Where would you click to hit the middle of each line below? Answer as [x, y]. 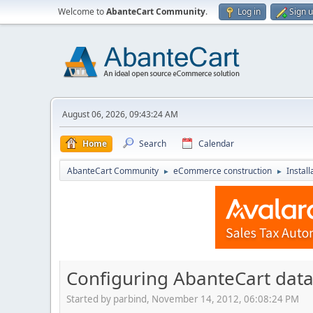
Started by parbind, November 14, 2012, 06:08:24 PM [183, 299]
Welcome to [82, 12]
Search [153, 144]
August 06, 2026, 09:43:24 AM [120, 114]
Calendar [216, 144]
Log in [249, 12]
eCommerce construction [223, 171]
